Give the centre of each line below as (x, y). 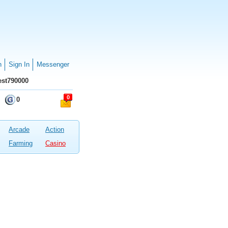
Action (55, 130)
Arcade (19, 130)
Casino (55, 143)
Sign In (19, 64)
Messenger (53, 64)
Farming (21, 143)
